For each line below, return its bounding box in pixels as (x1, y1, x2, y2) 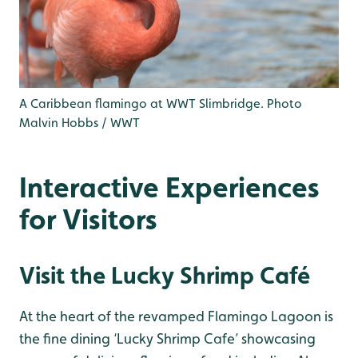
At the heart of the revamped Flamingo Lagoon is (19, 308, 333, 325)
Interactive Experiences (19, 170, 320, 205)
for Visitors (19, 202, 157, 237)
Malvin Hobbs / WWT (19, 115, 140, 131)
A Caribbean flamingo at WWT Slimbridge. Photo (19, 96, 302, 112)
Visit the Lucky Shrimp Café (19, 261, 310, 290)
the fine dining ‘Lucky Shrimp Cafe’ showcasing (19, 330, 316, 348)
